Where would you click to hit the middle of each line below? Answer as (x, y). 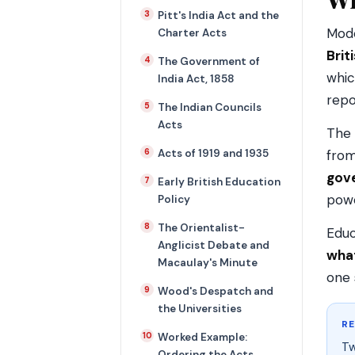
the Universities (200, 309)
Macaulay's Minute (208, 263)
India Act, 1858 (196, 79)
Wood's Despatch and (216, 291)
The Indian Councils (210, 107)
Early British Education (219, 182)
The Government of (209, 61)
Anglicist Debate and (214, 245)
